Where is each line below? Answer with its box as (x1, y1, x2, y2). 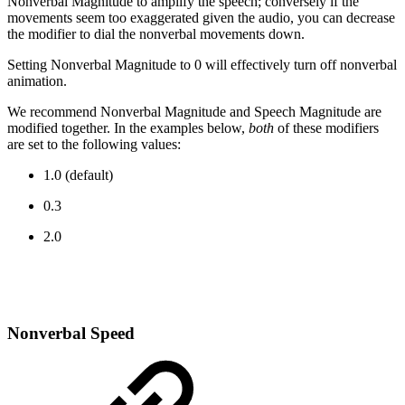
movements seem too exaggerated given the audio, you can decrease (7, 9, 395, 25)
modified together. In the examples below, (7, 119, 249, 136)
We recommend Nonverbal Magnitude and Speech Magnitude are (7, 103, 381, 119)
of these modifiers (278, 119, 379, 136)
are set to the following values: (7, 136, 181, 152)
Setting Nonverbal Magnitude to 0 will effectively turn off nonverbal (7, 56, 397, 72)
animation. (7, 72, 67, 89)
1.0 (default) (43, 166, 113, 183)
